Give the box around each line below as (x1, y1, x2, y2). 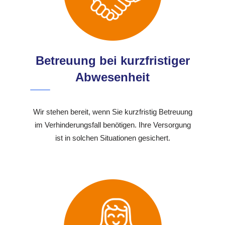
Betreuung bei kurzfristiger (35, 54, 190, 68)
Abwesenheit (75, 70, 150, 84)
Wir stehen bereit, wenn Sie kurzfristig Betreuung (33, 107, 192, 117)
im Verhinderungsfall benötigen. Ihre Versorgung (34, 121, 191, 130)
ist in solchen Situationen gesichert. (55, 134, 170, 143)
